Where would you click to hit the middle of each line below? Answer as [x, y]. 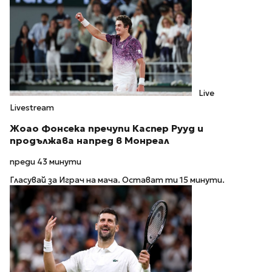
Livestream [32, 107]
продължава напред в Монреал [90, 140]
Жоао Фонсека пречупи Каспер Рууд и [107, 128]
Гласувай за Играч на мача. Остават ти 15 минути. [117, 180]
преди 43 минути [46, 161]
